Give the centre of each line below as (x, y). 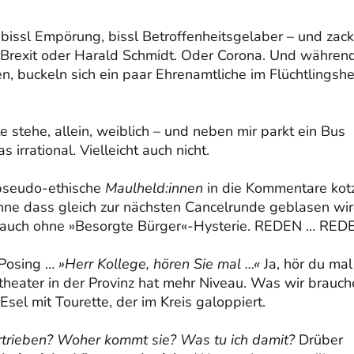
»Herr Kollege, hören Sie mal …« (159, 264)
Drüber (319, 339)
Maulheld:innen (154, 188)
